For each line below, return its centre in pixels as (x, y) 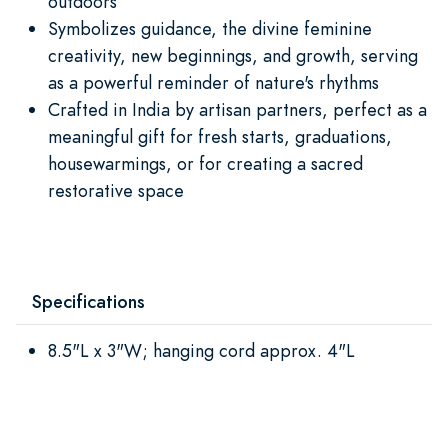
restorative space (116, 190)
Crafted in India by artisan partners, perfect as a (237, 109)
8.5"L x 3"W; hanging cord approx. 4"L (201, 350)
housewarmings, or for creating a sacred (205, 163)
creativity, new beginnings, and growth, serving (233, 55)
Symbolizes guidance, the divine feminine (210, 28)
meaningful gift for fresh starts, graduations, (220, 136)
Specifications (88, 301)
